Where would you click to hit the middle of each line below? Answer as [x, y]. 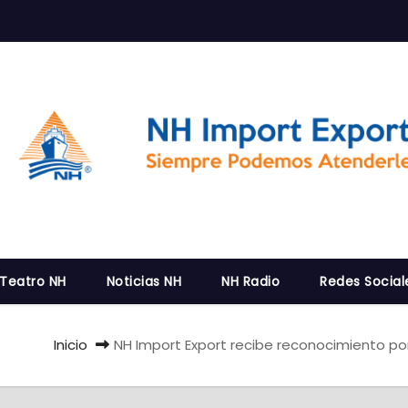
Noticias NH [143, 282]
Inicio [71, 345]
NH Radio [250, 282]
